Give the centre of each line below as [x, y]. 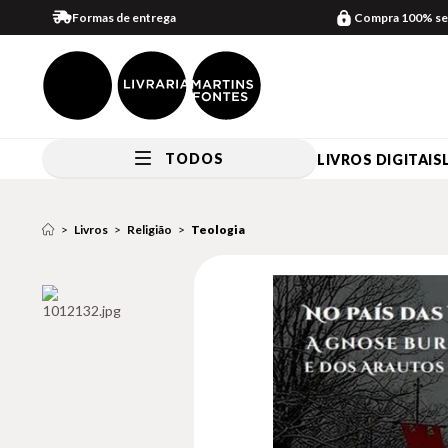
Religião [149, 229]
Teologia [218, 229]
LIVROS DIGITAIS [380, 159]
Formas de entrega [124, 17]
